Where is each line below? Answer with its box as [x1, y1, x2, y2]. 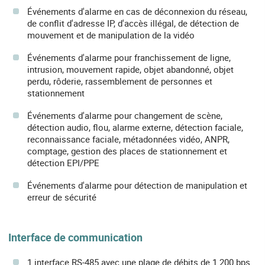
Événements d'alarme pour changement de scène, [27, 109, 222, 122]
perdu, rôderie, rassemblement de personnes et [27, 75, 212, 88]
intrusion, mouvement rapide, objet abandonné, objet [27, 63, 234, 76]
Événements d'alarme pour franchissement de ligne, [27, 51, 231, 64]
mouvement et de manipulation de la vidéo [27, 29, 195, 41]
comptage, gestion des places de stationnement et [27, 145, 227, 157]
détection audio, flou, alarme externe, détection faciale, [27, 121, 243, 134]
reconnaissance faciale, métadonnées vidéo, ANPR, [27, 133, 230, 146]
